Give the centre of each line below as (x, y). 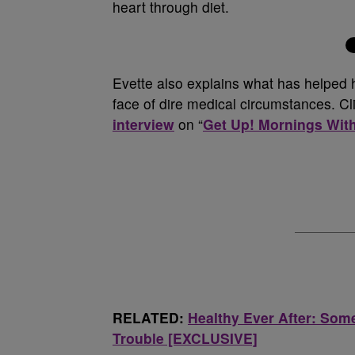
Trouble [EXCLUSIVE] (185, 338)
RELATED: (150, 317)
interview (143, 124)
